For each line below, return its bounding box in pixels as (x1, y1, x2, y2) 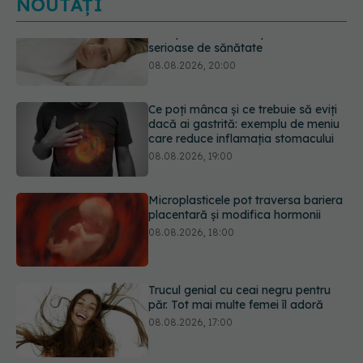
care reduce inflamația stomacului (148, 83, 335, 99)
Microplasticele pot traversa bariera (148, 145, 344, 160)
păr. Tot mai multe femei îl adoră (148, 250, 324, 266)
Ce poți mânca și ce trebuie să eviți (148, 54, 338, 70)
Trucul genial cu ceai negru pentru (148, 236, 331, 251)
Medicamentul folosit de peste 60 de (148, 326, 347, 341)
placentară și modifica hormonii (148, 160, 322, 175)
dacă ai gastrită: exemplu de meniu (148, 69, 340, 84)
